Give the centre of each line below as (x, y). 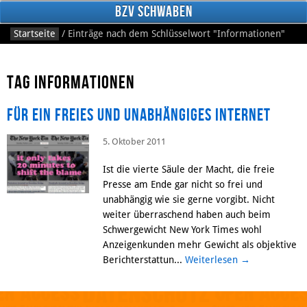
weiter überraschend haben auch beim (187, 214)
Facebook (36, 164)
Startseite (35, 33)
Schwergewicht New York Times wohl (182, 229)
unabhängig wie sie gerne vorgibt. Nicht (189, 199)
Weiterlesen (213, 259)
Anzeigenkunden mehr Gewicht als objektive (200, 244)
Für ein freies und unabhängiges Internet (139, 116)
